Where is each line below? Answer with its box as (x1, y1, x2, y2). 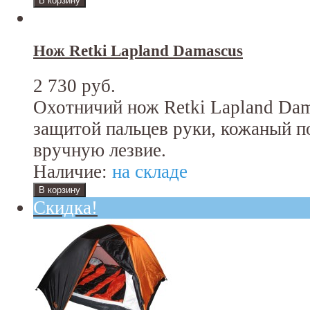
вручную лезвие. (33, 140, 166, 161)
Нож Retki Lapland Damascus (33, 42, 243, 60)
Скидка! (33, 197, 98, 219)
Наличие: (33, 161, 107, 183)
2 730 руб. (33, 75, 116, 97)
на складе (107, 161, 188, 183)
